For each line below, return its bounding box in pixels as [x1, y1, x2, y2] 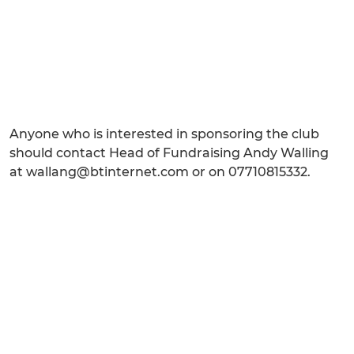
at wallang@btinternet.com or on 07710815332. [9, 164, 311, 179]
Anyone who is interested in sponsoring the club [9, 126, 319, 141]
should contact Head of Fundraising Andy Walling [9, 145, 329, 160]
